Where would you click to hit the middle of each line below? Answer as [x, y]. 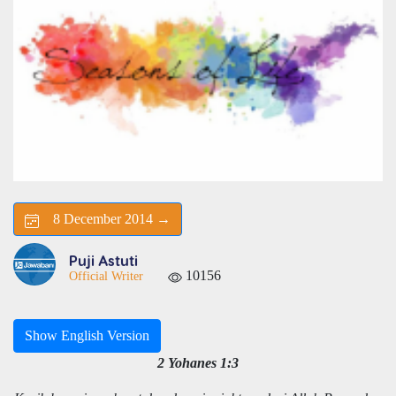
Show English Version [87, 336]
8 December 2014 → [105, 219]
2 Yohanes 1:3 [198, 363]
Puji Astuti [103, 261]
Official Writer [106, 276]
